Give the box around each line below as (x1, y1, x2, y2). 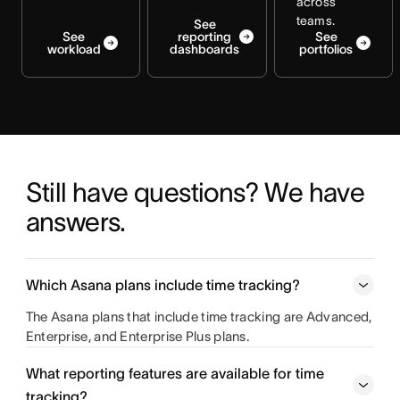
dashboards (170, 42, 240, 56)
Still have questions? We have (25, 178, 365, 207)
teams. (296, 13, 336, 28)
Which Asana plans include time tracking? (25, 277, 300, 293)
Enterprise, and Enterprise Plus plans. (25, 329, 250, 344)
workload (46, 42, 101, 56)
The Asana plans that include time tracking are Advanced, (25, 309, 372, 324)
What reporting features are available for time (25, 365, 324, 381)
